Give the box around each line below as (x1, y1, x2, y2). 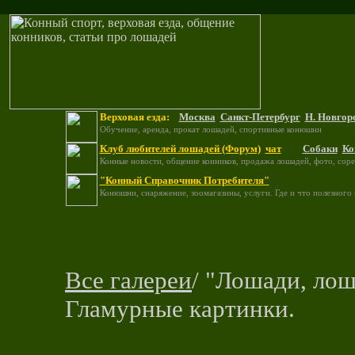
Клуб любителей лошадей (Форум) (99, 143, 261, 155)
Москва (178, 111, 216, 123)
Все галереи (65, 266, 192, 294)
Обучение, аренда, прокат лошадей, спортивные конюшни (99, 125, 322, 134)
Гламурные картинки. (65, 295, 295, 323)
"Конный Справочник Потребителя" (99, 174, 269, 186)
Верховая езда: (99, 111, 170, 123)
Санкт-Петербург (219, 111, 300, 123)
